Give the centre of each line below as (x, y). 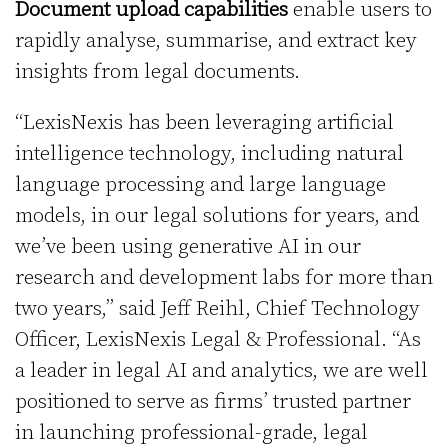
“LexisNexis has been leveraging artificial (204, 122)
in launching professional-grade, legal (191, 432)
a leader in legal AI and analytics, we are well (221, 370)
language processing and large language (200, 184)
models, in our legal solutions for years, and (217, 215)
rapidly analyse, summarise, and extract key (216, 40)
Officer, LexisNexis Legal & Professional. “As (218, 339)
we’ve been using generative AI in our (188, 246)
